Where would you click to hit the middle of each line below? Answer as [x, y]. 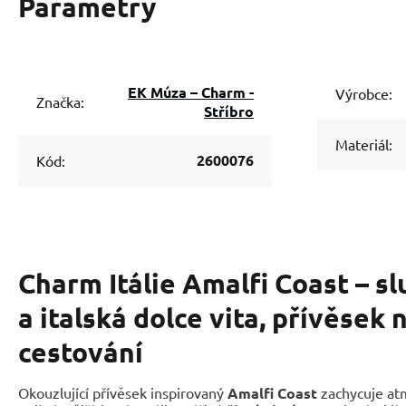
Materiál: [364, 145]
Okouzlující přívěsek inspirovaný [123, 392]
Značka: [60, 101]
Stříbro [229, 111]
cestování [81, 352]
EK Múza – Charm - [164, 92]
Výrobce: [364, 94]
